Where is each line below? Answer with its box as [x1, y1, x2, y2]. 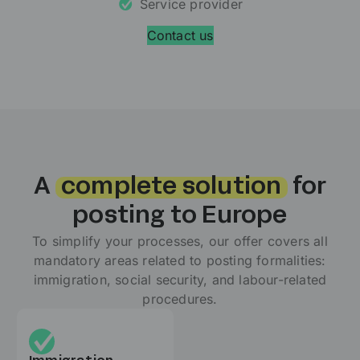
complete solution [61, 176, 282, 198]
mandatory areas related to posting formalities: [34, 252, 326, 268]
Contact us [146, 27, 214, 43]
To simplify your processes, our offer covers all [32, 232, 328, 249]
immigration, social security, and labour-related [33, 271, 327, 288]
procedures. [142, 290, 218, 307]
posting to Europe [72, 205, 288, 227]
